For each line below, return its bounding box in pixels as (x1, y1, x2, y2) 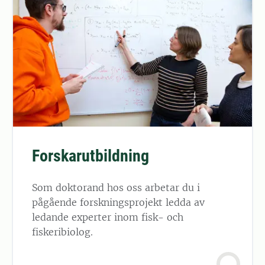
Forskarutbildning (32, 146, 149, 166)
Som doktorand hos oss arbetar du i (32, 181, 200, 193)
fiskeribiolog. (32, 225, 93, 238)
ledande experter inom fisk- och (32, 211, 183, 223)
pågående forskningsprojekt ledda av (32, 196, 205, 208)
